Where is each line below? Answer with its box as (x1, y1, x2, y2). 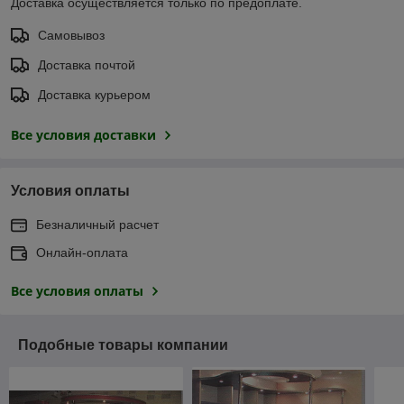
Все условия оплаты (11, 281, 143, 299)
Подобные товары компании (18, 336, 228, 353)
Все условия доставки (11, 125, 156, 143)
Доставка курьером (38, 87, 151, 102)
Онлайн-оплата (36, 244, 128, 260)
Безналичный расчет (36, 216, 159, 232)
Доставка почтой (38, 57, 135, 72)
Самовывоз (38, 27, 105, 42)
